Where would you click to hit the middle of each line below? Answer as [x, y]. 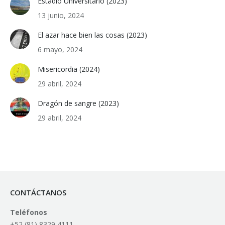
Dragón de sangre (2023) [78, 103]
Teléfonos [29, 212]
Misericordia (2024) [69, 69]
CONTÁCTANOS [38, 192]
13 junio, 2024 [61, 15]
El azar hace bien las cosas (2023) [92, 35]
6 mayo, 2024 [60, 49]
